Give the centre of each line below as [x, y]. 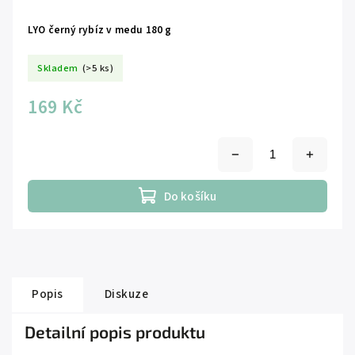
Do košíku [190, 196]
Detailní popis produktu [115, 332]
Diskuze [126, 294]
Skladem [58, 68]
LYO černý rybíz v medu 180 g [100, 30]
